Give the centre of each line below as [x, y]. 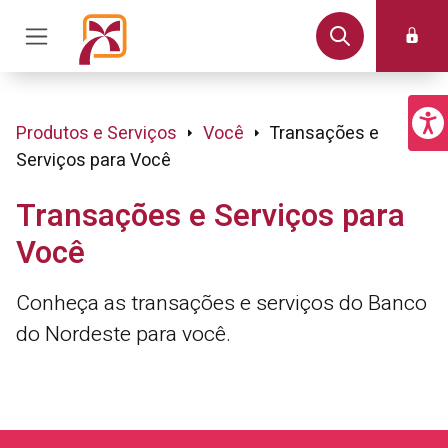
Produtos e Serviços [96, 133]
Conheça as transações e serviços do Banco [221, 303]
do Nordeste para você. [123, 334]
